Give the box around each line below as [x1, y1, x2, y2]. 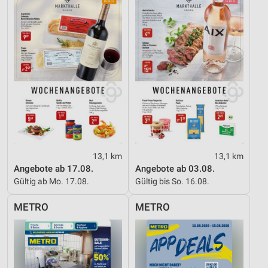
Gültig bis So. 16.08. [135, 176, 209, 186]
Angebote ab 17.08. [14, 163, 93, 174]
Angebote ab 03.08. [135, 163, 215, 174]
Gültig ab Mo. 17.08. [14, 176, 89, 186]
